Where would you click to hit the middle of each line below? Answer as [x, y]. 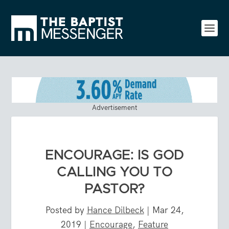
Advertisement [114, 107]
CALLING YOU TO [114, 172]
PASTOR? [114, 189]
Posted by [66, 210]
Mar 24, [168, 210]
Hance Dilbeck [115, 210]
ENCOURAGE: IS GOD [114, 155]
